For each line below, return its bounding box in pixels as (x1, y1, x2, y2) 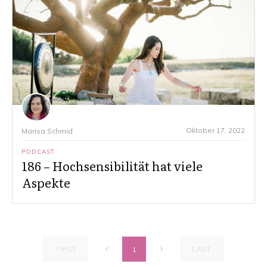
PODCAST (21, 148, 55, 156)
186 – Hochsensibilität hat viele (22, 157, 203, 175)
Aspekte (22, 173, 70, 192)
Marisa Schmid (21, 126, 73, 136)
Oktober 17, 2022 (186, 126, 245, 135)
